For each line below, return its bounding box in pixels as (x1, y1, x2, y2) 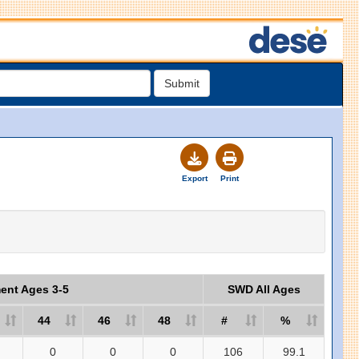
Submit (164, 77, 200, 90)
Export (181, 174, 208, 183)
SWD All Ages (227, 282, 301, 296)
